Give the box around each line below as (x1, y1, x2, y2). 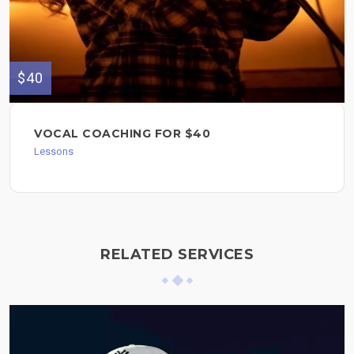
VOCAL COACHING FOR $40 (34, 126, 210, 141)
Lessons (34, 145, 73, 158)
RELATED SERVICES (100, 246, 254, 264)
